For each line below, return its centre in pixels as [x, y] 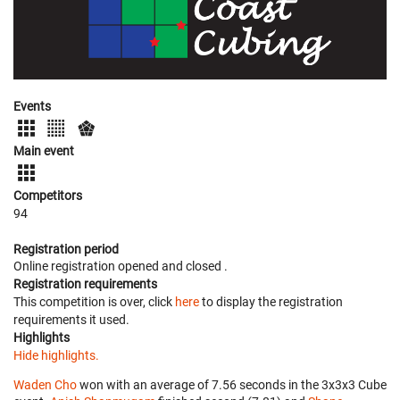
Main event [44, 151]
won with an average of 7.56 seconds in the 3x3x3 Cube [232, 385]
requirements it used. [71, 320]
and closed [193, 267]
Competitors [48, 196]
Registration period [66, 250]
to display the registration [271, 302]
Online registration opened [87, 267]
